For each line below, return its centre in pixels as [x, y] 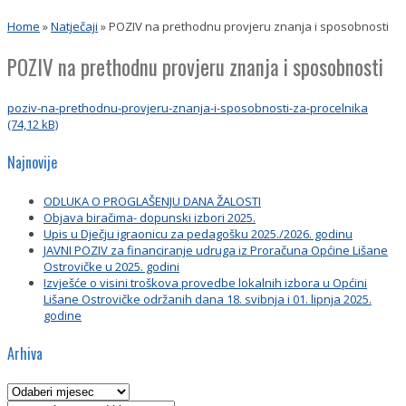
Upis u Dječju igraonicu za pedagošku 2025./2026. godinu [198, 233]
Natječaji [74, 26]
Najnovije [32, 163]
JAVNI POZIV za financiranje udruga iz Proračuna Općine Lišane [216, 250]
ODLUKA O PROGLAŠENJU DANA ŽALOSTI [152, 201]
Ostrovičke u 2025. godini [111, 266]
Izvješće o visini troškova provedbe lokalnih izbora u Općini [205, 282]
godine [63, 315]
